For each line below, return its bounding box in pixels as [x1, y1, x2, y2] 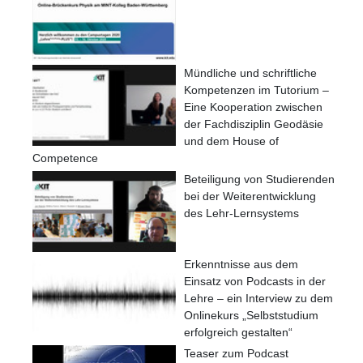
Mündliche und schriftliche [184, 66, 317, 79]
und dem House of [184, 134, 279, 147]
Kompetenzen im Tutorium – [184, 83, 329, 96]
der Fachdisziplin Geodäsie [184, 117, 323, 130]
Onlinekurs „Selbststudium [184, 308, 318, 322]
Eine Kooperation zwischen [184, 100, 322, 113]
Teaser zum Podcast [184, 346, 288, 360]
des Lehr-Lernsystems [184, 206, 299, 220]
